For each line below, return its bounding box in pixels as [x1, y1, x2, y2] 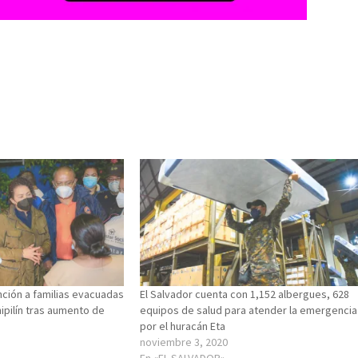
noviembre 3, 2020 [140, 335, 229, 350]
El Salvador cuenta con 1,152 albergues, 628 [140, 287, 350, 302]
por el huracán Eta [140, 319, 226, 334]
